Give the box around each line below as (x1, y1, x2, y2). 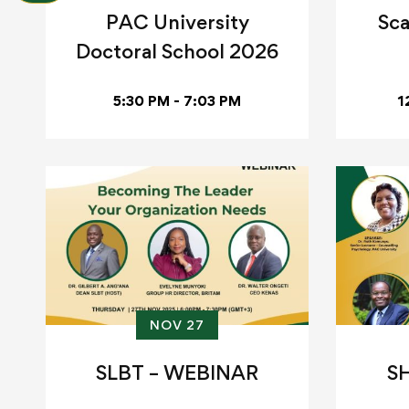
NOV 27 (150, 317, 204, 333)
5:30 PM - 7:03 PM (113, 92, 241, 110)
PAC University (105, 10, 249, 35)
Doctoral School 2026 (76, 39, 278, 64)
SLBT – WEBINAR (96, 361, 258, 385)
